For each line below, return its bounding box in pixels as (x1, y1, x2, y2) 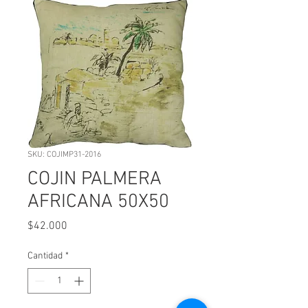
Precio (67, 219, 96, 232)
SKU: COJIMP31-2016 (27, 150, 101, 159)
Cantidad (27, 250, 63, 262)
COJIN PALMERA (27, 168, 162, 191)
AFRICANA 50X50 (27, 190, 169, 214)
